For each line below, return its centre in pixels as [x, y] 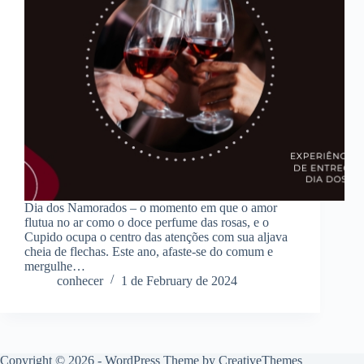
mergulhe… [55, 266]
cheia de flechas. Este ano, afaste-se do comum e [149, 252]
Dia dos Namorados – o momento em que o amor [151, 208]
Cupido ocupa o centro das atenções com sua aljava [156, 237]
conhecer [80, 281]
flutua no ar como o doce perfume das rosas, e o [147, 223]
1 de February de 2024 [179, 281]
